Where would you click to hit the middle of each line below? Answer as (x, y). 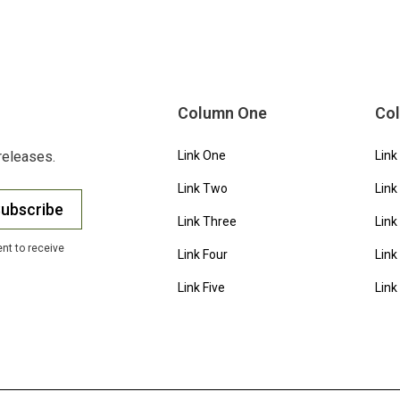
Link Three (208, 221)
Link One (202, 155)
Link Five (202, 287)
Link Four (203, 254)
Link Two (203, 188)
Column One (223, 113)
